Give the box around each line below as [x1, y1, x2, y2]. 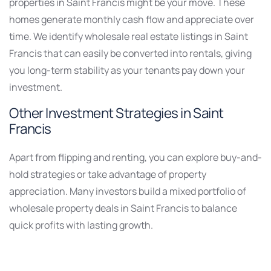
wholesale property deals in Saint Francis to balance [9, 201, 237, 215]
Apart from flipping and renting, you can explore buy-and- [9, 151, 262, 165]
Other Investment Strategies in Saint [9, 103, 224, 123]
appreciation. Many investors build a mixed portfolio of [9, 184, 246, 198]
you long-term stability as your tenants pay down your [9, 64, 245, 77]
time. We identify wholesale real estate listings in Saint [9, 30, 248, 44]
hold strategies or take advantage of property [9, 168, 206, 181]
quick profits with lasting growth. [9, 218, 153, 232]
